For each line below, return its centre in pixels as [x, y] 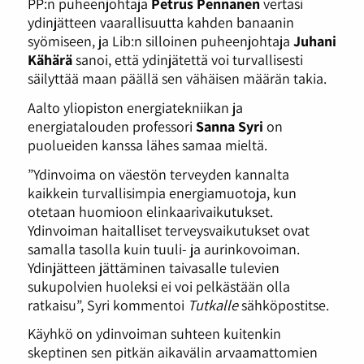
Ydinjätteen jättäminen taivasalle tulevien [153, 267]
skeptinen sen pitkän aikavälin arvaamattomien [172, 352]
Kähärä [50, 60]
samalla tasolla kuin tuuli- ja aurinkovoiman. [163, 248]
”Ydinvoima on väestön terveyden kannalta [158, 173]
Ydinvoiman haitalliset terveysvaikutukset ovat [168, 230]
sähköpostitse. [283, 304]
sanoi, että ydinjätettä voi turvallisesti [187, 60]
